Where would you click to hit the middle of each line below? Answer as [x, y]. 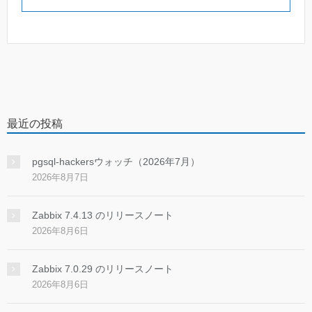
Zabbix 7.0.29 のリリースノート [103, 269]
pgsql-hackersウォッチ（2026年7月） [116, 162]
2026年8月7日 [60, 178]
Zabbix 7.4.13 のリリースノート [103, 216]
